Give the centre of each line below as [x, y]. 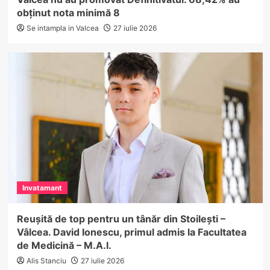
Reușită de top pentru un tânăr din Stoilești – [121, 218]
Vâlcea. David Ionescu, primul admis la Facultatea [131, 232]
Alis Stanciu [46, 260]
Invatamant [42, 187]
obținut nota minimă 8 [68, 12]
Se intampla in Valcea [62, 28]
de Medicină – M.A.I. [64, 245]
